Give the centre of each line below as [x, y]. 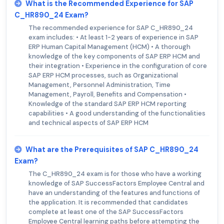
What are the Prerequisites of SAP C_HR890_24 [112, 149]
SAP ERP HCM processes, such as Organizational [103, 75]
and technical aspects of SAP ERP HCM [88, 122]
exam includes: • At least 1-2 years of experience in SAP [113, 37]
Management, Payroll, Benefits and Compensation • [107, 94]
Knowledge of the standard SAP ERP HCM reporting [107, 103]
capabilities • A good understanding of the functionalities [117, 113]
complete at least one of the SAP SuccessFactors [106, 211]
